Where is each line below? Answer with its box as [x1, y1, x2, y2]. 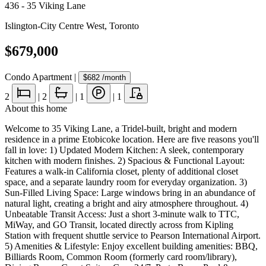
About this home [5, 103, 67, 113]
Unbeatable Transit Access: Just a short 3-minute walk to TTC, [5, 208, 239, 219]
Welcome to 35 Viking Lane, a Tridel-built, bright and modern [5, 123, 237, 134]
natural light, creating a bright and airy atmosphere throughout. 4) [5, 198, 248, 208]
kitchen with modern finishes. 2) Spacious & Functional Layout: [5, 155, 245, 166]
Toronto [109, 21, 139, 31]
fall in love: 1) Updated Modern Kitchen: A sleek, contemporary [5, 144, 244, 155]
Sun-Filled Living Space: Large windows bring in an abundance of [5, 187, 255, 198]
